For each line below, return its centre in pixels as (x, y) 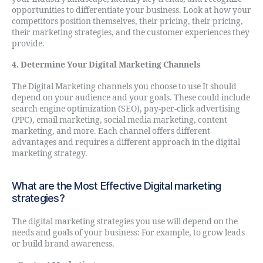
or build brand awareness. (63, 244)
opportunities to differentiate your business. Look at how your (131, 10)
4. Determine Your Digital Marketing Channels (106, 65)
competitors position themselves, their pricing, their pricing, (127, 21)
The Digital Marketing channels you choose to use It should (124, 86)
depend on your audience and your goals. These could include (131, 97)
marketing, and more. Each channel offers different (111, 131)
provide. (28, 43)
